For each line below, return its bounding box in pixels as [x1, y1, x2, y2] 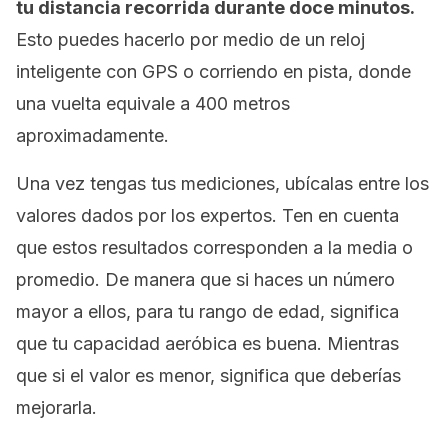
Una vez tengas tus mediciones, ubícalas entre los [16, 173, 429, 194]
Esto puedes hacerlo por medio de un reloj [16, 29, 365, 50]
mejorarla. [16, 397, 97, 418]
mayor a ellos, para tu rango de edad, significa [16, 301, 399, 322]
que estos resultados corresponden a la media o [16, 237, 413, 258]
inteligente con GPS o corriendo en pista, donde [16, 61, 411, 82]
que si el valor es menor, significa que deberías [16, 365, 401, 386]
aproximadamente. [16, 125, 169, 146]
